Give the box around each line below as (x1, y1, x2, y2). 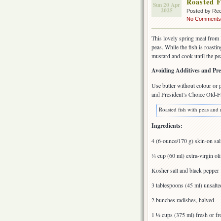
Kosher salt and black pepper (151, 166, 219, 175)
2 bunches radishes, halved (151, 196, 214, 204)
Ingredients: (151, 121, 183, 130)
